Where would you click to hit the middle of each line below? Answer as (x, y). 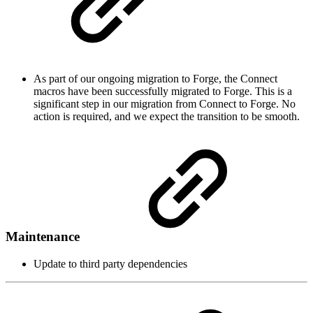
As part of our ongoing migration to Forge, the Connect (155, 79)
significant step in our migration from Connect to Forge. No (165, 104)
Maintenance (44, 236)
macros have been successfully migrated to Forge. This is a (163, 92)
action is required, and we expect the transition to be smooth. (167, 117)
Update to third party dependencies (110, 263)
